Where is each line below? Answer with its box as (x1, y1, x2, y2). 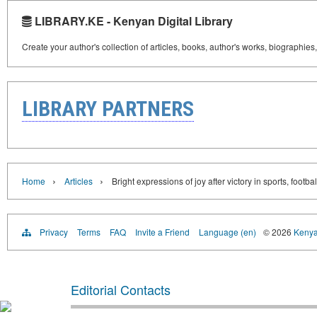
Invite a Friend (135, 226, 190, 238)
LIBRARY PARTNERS (22, 96, 194, 122)
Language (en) (199, 226, 256, 238)
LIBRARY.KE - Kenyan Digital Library (32, 13, 233, 30)
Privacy (40, 226, 68, 238)
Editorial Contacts (71, 280, 171, 299)
